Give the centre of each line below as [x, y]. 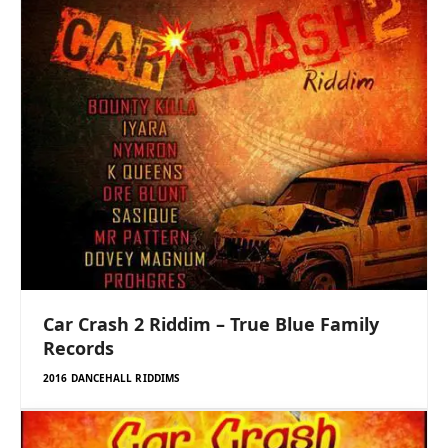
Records [78, 347]
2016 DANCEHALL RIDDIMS [112, 377]
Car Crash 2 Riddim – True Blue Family [211, 323]
